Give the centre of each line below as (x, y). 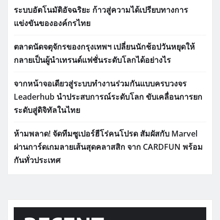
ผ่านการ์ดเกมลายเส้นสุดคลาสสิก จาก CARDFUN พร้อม (108, 147)
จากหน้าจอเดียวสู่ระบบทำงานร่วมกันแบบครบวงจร (100, 84)
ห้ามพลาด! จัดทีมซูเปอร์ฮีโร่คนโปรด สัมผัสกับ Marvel (106, 134)
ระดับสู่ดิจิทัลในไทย (47, 110)
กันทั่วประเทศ (37, 160)
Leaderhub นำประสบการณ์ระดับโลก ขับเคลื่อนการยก (108, 97)
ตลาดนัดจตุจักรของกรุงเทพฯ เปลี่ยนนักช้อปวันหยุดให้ (104, 47)
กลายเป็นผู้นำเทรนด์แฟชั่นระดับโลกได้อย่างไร (92, 60)
